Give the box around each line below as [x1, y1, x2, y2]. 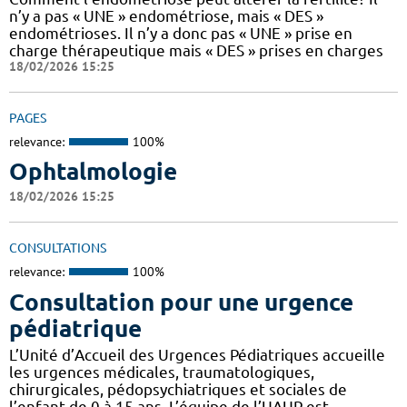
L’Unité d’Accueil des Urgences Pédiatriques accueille [9, 345, 385, 363]
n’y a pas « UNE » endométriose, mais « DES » [9, 6, 323, 25]
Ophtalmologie [9, 158, 177, 185]
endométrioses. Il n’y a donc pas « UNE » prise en [9, 24, 352, 42]
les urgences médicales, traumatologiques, [9, 362, 314, 381]
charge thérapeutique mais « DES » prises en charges [9, 41, 383, 59]
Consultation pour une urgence [9, 288, 353, 315]
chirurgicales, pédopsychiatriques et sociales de [9, 380, 347, 398]
